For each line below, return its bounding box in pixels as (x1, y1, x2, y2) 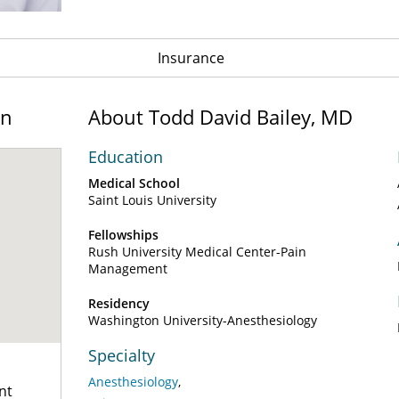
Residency (88, 295, 150, 312)
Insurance (157, 48, 224, 68)
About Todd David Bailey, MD (88, 103, 353, 130)
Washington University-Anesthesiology (88, 312, 317, 329)
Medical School (88, 175, 180, 191)
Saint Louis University (88, 191, 216, 208)
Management (88, 260, 167, 277)
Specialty (88, 345, 155, 366)
